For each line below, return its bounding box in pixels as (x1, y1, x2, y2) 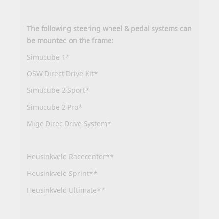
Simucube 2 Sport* (27, 86, 89, 95)
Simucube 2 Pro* (27, 102, 83, 112)
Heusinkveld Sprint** (27, 169, 98, 178)
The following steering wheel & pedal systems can (27, 24, 192, 34)
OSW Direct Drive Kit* (27, 69, 98, 79)
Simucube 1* (27, 52, 70, 62)
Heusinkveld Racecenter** (27, 152, 114, 162)
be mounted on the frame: (27, 36, 113, 45)
